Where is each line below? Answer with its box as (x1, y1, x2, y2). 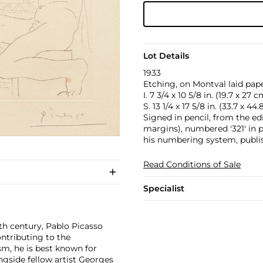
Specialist (143, 183, 184, 194)
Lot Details (143, 50, 189, 61)
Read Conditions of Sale (143, 159, 241, 170)
